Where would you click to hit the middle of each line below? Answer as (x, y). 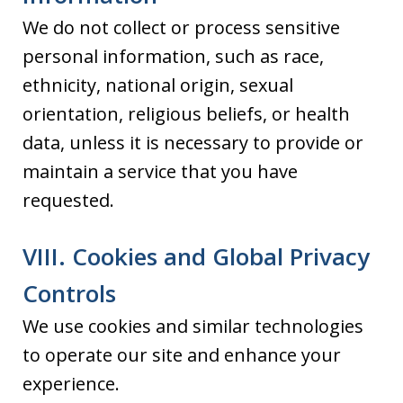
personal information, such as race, (173, 56)
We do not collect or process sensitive (181, 27)
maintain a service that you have (160, 171)
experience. (73, 384)
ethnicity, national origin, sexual (158, 85)
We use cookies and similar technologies (193, 326)
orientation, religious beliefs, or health (186, 114)
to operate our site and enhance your (182, 355)
